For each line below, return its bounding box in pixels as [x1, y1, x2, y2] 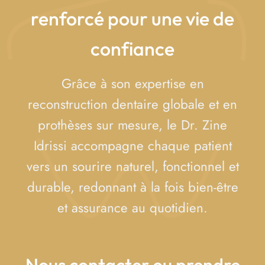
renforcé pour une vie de [31, 7, 234, 31]
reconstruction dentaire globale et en [28, 95, 237, 114]
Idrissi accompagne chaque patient [33, 136, 232, 156]
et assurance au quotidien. [57, 198, 208, 218]
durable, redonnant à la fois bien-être [27, 177, 238, 197]
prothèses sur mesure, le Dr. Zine [38, 115, 227, 135]
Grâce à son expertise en [61, 74, 204, 93]
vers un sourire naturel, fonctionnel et [26, 157, 239, 176]
